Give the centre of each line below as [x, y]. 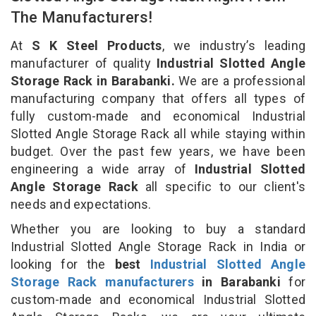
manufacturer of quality [81, 63]
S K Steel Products [97, 45]
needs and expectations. [81, 204]
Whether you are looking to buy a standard [158, 229]
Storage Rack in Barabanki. [93, 80]
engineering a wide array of [103, 169]
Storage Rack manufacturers [102, 281]
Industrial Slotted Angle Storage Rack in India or [158, 246]
